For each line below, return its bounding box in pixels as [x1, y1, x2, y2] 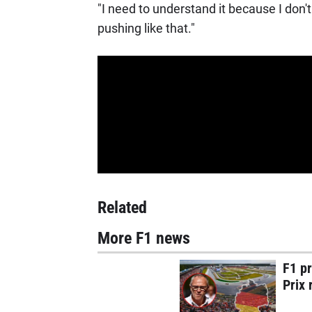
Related [97, 197, 147, 217]
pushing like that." [97, 21, 195, 36]
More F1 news [97, 228, 190, 248]
